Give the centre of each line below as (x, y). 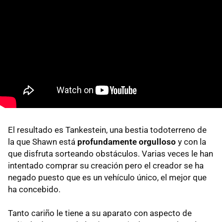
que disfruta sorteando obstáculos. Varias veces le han (111, 154)
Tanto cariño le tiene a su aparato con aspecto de (100, 213)
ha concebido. (34, 190)
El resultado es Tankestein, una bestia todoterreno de (107, 130)
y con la (191, 142)
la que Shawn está (43, 142)
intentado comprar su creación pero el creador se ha (106, 166)
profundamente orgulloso (127, 142)
